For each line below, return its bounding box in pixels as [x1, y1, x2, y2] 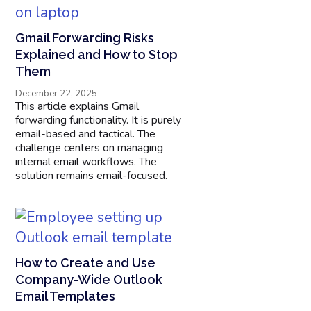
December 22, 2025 [15, 87, 98, 100]
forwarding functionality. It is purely [15, 112, 182, 128]
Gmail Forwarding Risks [15, 30, 155, 45]
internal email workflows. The [15, 153, 158, 169]
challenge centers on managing [15, 140, 164, 155]
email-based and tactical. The [15, 126, 156, 142]
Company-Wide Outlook [15, 271, 163, 287]
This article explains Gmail [15, 98, 140, 114]
